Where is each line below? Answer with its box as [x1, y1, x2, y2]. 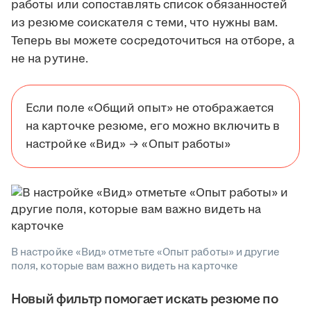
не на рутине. [11, 51, 89, 67]
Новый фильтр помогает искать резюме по [11, 289, 278, 309]
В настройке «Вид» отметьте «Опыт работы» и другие [11, 245, 280, 260]
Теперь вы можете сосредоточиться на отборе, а [11, 33, 294, 49]
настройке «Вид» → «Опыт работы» [26, 136, 231, 153]
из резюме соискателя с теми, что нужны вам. [11, 15, 278, 31]
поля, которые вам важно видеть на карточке [11, 259, 238, 274]
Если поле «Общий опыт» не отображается [26, 100, 275, 117]
